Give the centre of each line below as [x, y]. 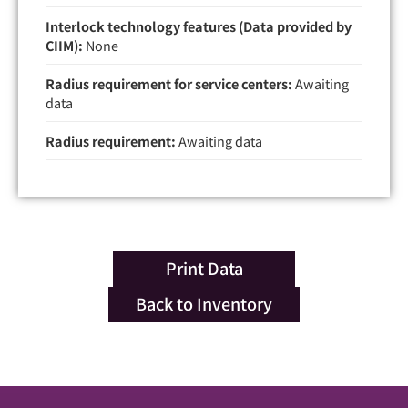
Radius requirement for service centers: [169, 83]
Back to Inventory [204, 303]
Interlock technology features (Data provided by [199, 25]
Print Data [204, 267]
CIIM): [64, 45]
